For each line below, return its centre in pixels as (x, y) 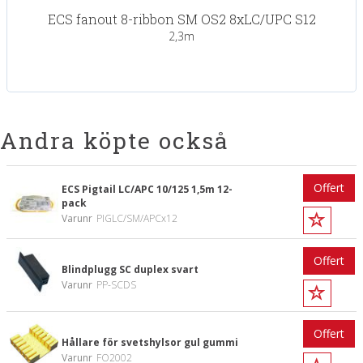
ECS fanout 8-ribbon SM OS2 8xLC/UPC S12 (181, 19)
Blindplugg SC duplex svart (130, 269)
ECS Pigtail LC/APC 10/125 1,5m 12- (147, 189)
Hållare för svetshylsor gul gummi (150, 342)
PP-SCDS (116, 284)
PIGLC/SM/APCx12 (137, 218)
